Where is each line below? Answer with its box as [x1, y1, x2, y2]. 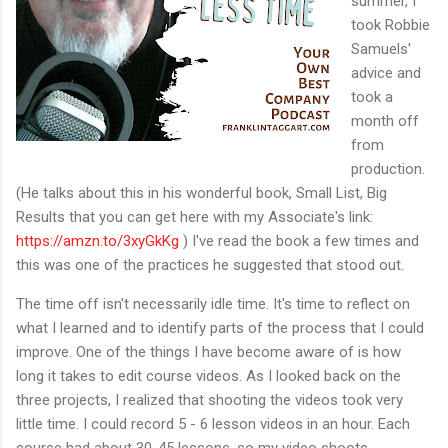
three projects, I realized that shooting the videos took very [16, 390, 403, 409]
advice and [351, 63, 421, 82]
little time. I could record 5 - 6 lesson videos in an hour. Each [16, 414, 410, 433]
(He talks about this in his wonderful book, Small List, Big [16, 183, 387, 202]
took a [351, 87, 393, 106]
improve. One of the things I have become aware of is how [16, 342, 401, 361]
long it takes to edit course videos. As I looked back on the [16, 366, 401, 385]
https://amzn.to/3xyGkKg [16, 231, 179, 250]
